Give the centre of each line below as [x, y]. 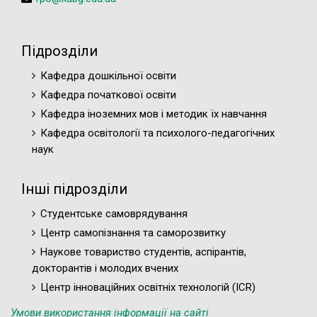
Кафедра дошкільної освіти [108, 76]
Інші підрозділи [74, 189]
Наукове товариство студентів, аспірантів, [143, 252]
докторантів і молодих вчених [105, 268]
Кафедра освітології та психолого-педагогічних [157, 133]
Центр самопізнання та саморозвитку [133, 233]
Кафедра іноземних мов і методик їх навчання [154, 114]
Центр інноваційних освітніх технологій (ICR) [148, 287]
